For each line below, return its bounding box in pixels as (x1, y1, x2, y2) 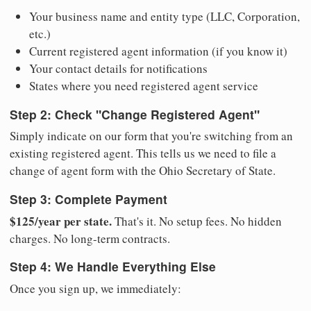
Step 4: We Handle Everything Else (10, 258, 216, 276)
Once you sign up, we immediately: (10, 280, 181, 296)
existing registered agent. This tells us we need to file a (10, 145, 276, 162)
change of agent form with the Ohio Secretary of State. (10, 162, 276, 179)
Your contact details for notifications (29, 60, 208, 77)
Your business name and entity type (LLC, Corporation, (29, 8, 300, 25)
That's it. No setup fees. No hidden (112, 212, 282, 229)
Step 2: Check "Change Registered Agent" (10, 105, 260, 123)
